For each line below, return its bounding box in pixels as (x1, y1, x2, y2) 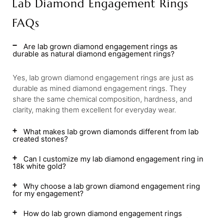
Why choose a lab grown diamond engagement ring (23, 182, 200, 191)
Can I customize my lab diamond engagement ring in (23, 154, 203, 163)
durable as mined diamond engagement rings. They (13, 84, 186, 93)
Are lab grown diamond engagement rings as (23, 42, 178, 51)
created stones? (13, 134, 68, 144)
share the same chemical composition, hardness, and (13, 94, 192, 104)
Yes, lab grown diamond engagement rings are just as (13, 73, 194, 82)
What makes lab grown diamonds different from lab (23, 127, 199, 136)
